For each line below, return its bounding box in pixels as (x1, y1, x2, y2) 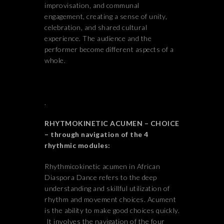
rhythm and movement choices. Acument (44, 195, 176, 203)
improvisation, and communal (44, 1, 139, 9)
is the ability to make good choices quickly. (44, 206, 179, 214)
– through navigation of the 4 (44, 130, 148, 138)
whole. (44, 56, 65, 64)
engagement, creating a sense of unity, (44, 12, 167, 20)
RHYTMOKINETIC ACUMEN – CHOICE (44, 119, 179, 127)
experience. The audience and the (44, 34, 151, 42)
